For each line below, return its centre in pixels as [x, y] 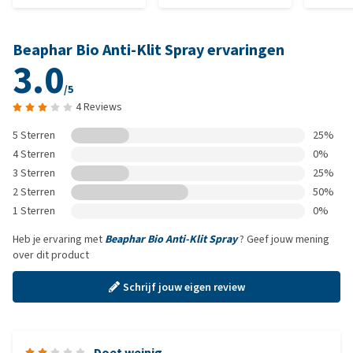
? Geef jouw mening [283, 239]
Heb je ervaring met [59, 239]
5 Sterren [34, 135]
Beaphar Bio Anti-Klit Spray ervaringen [149, 50]
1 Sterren [34, 211]
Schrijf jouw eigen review [184, 287]
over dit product [51, 255]
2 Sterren [34, 192]
